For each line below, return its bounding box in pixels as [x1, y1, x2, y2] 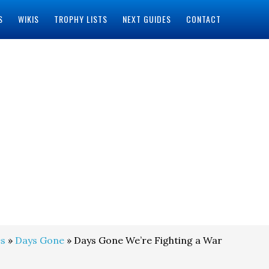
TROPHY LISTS [53, 13, 107, 25]
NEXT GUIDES [122, 13, 171, 25]
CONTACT [186, 13, 221, 25]
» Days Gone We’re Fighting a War [64, 234, 222, 246]
